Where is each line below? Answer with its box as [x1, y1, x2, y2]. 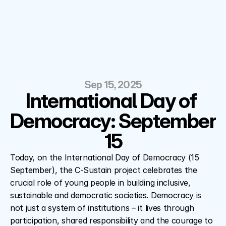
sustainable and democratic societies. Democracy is [10, 190, 201, 200]
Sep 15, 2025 [84, 79, 142, 91]
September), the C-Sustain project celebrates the [10, 165, 197, 175]
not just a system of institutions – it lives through [10, 203, 194, 213]
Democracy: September [10, 108, 216, 133]
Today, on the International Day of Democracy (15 [10, 152, 199, 162]
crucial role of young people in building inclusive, [10, 178, 191, 188]
